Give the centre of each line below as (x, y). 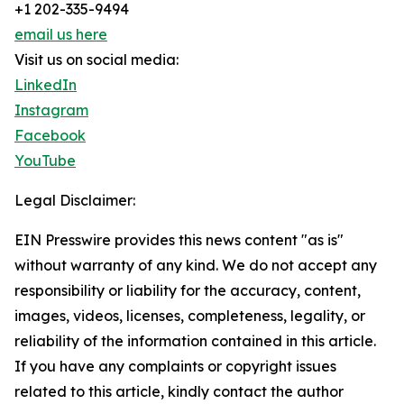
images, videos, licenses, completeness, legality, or (190, 316)
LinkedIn (46, 85)
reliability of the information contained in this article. (195, 341)
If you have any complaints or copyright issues (175, 367)
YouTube (45, 161)
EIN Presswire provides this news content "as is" (179, 240)
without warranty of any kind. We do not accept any (196, 266)
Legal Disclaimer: (75, 201)
